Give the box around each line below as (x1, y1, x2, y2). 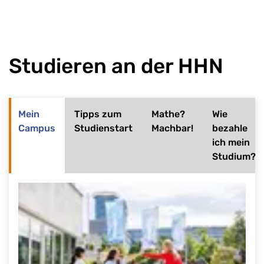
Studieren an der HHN (9, 53, 223, 78)
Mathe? (151, 108, 185, 120)
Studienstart (74, 122, 133, 134)
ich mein (212, 136, 250, 148)
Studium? (212, 150, 256, 162)
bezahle (212, 122, 247, 134)
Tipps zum (74, 108, 121, 120)
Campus (18, 122, 55, 134)
